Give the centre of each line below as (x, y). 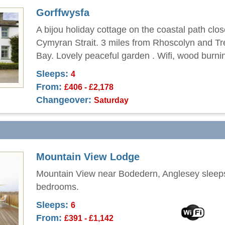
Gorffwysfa (63, 13)
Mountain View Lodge (88, 157)
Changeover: (64, 100)
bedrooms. (58, 187)
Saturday (111, 100)
